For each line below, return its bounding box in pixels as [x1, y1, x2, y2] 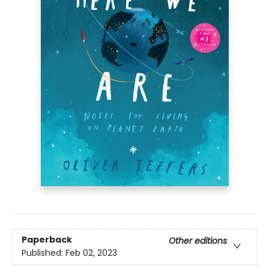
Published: [22, 247, 65, 259]
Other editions [169, 235, 227, 247]
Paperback [22, 234, 72, 246]
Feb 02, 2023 [65, 247, 117, 259]
